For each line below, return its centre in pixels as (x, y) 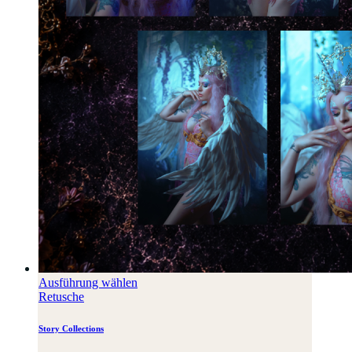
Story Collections (71, 328)
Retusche (61, 296)
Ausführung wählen (88, 282)
